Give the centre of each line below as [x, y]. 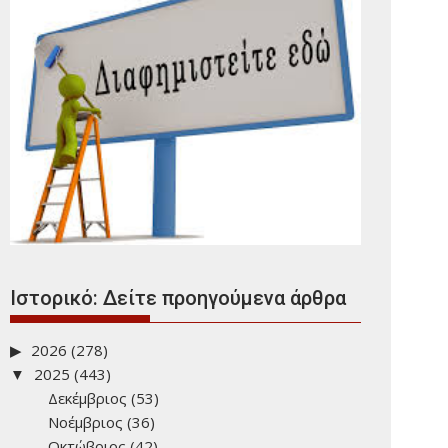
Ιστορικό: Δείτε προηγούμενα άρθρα [178, 297]
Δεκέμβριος [87, 397]
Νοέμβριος [85, 421]
